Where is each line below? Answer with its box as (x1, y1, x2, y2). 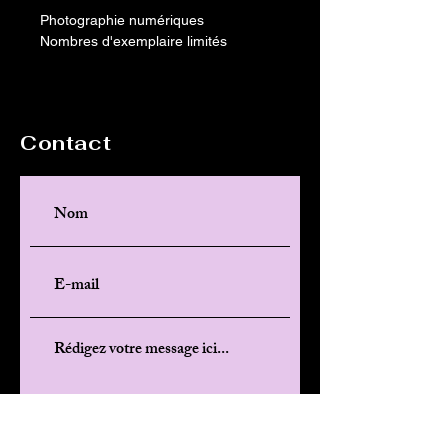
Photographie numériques (40, 11, 204, 28)
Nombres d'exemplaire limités (40, 32, 227, 49)
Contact (20, 129, 112, 156)
